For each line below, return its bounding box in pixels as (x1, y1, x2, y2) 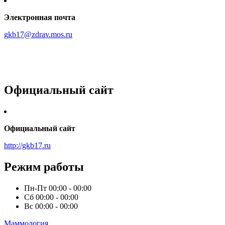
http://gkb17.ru (4, 141, 51, 150)
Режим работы (4, 160, 84, 173)
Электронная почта (4, 13, 75, 22)
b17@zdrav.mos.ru (12, 30, 72, 39)
